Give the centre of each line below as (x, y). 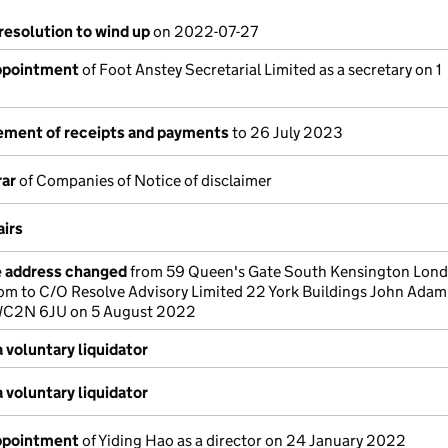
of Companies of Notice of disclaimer (144, 180)
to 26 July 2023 (286, 132)
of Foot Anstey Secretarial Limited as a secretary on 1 (260, 69)
